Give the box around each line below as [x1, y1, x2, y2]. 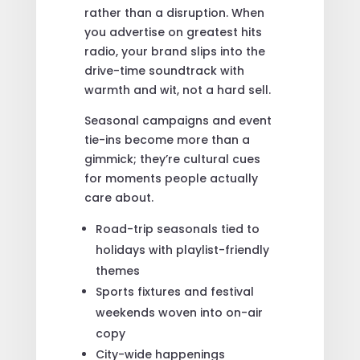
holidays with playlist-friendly [95, 241, 269, 258]
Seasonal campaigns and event [84, 112, 272, 129]
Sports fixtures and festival [95, 283, 254, 300]
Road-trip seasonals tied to [95, 220, 260, 237]
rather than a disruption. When [84, 4, 264, 21]
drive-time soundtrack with [84, 62, 244, 79]
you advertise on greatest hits [84, 23, 262, 40]
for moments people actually [84, 170, 258, 186]
